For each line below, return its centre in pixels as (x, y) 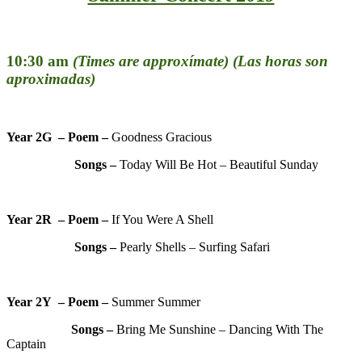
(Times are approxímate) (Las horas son (198, 61)
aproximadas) (51, 78)
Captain (26, 344)
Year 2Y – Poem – (59, 302)
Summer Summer (156, 302)
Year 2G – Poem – (59, 137)
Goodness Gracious (162, 137)
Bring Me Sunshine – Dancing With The (220, 330)
